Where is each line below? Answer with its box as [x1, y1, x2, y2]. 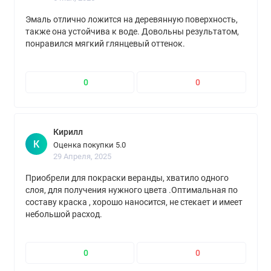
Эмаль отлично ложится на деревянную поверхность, [25, 15, 238, 25]
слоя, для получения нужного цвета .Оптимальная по [25, 185, 238, 195]
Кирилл [53, 127, 83, 138]
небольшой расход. [25, 209, 102, 220]
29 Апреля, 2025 [53, 152, 112, 162]
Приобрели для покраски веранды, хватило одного [25, 173, 229, 183]
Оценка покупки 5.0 [53, 140, 128, 149]
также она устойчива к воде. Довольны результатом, [25, 27, 239, 37]
